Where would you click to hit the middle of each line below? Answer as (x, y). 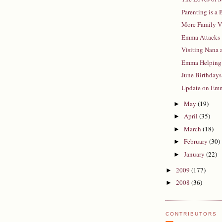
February (196, 141)
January (195, 154)
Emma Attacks (201, 37)
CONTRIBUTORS (192, 214)
